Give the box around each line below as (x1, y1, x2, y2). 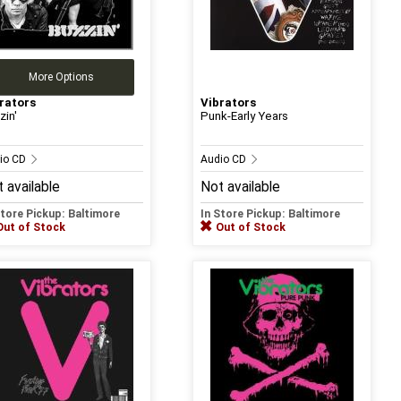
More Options (29, 70, 95, 83)
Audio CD (200, 152, 249, 166)
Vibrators (200, 95, 256, 109)
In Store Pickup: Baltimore (200, 207, 340, 220)
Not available (200, 178, 280, 195)
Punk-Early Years (200, 108, 288, 123)
